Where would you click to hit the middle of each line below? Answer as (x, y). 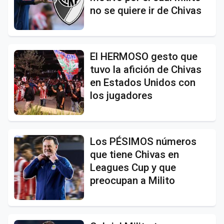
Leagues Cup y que (133, 167)
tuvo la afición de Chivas (146, 69)
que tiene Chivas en (134, 154)
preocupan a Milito (132, 180)
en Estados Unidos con (143, 82)
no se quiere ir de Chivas (146, 10)
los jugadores (121, 95)
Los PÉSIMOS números (143, 141)
